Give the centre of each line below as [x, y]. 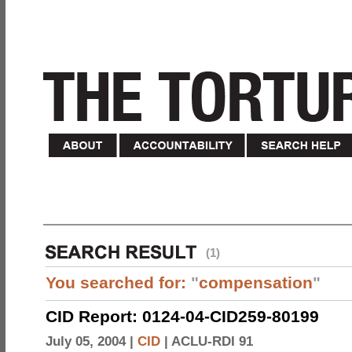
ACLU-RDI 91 [212, 341]
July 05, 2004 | [92, 341]
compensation [256, 282]
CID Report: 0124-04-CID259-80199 [182, 316]
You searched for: [118, 282]
